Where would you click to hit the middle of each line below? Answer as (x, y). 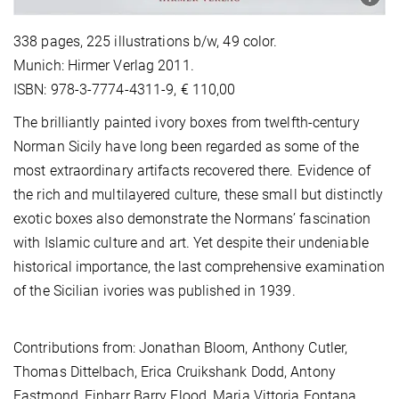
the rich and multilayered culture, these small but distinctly (199, 195)
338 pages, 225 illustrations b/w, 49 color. (146, 42)
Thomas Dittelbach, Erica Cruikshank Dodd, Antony (175, 372)
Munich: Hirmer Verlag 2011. (104, 66)
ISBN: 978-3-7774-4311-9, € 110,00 (125, 90)
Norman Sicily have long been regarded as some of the (187, 147)
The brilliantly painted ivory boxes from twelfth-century (187, 123)
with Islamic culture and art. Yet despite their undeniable (191, 243)
